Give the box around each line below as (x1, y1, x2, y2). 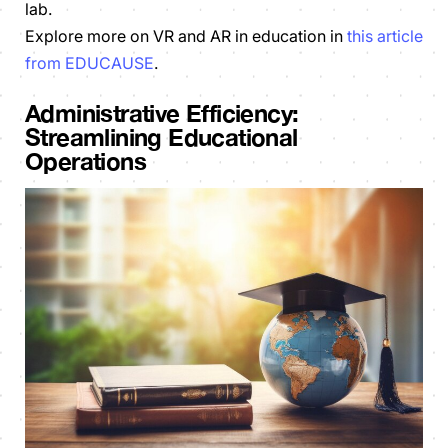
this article (347, 25, 423, 46)
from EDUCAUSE (25, 52, 154, 73)
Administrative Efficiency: (25, 98, 299, 127)
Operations (25, 146, 147, 175)
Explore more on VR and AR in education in (25, 25, 347, 46)
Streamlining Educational (25, 122, 298, 151)
